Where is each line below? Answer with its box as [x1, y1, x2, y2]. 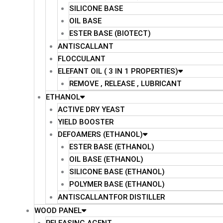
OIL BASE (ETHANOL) [69, 155, 143, 164]
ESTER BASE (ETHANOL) [69, 142, 154, 151]
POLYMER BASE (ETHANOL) [69, 180, 165, 189]
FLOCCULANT [57, 54, 106, 63]
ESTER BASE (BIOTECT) [69, 29, 151, 38]
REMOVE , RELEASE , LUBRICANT [69, 79, 182, 88]
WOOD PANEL [34, 206, 82, 215]
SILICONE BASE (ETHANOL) [69, 167, 165, 176]
